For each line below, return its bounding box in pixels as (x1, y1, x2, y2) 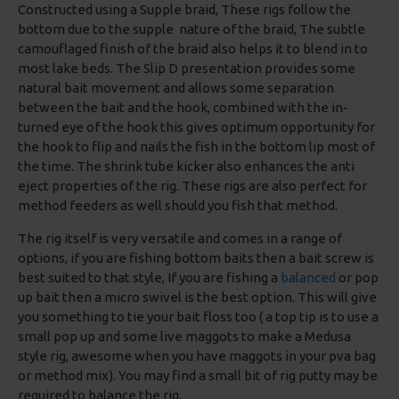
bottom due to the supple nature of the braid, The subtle (18, 21, 365, 37)
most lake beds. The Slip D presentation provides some (18, 61, 355, 76)
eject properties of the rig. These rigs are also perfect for (18, 178, 367, 193)
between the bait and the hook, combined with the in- (18, 100, 348, 115)
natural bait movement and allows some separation (18, 80, 334, 95)
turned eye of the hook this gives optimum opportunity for (18, 119, 375, 134)
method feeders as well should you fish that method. (18, 198, 338, 213)
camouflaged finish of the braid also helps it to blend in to (18, 41, 368, 56)
